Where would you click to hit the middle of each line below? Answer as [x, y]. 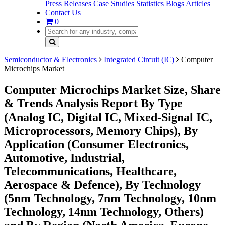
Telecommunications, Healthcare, [90, 171]
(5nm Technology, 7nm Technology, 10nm [110, 198]
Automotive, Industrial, [64, 157]
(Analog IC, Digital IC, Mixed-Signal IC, [108, 117]
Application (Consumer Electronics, [96, 144]
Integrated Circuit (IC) [139, 60]
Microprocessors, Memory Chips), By [101, 130]
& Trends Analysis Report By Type [93, 103]
